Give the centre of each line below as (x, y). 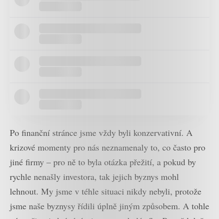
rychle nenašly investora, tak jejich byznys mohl (94, 176)
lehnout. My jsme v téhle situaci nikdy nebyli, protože (106, 191)
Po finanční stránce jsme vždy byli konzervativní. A (101, 132)
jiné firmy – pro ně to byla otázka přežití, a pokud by (103, 162)
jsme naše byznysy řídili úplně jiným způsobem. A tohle (109, 206)
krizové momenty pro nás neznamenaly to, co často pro (108, 147)
